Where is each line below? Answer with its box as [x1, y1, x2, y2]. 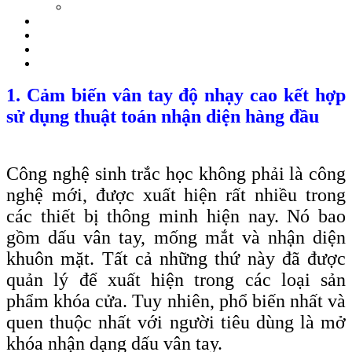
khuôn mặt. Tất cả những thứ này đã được [6, 248, 346, 269]
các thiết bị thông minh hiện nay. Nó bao [6, 206, 346, 227]
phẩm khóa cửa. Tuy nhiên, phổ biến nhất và [6, 291, 346, 312]
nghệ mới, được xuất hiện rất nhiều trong [6, 185, 346, 206]
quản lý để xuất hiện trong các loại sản [6, 269, 346, 291]
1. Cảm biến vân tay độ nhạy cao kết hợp [6, 85, 346, 106]
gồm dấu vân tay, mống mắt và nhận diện [6, 227, 346, 248]
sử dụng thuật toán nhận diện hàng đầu [6, 106, 319, 127]
